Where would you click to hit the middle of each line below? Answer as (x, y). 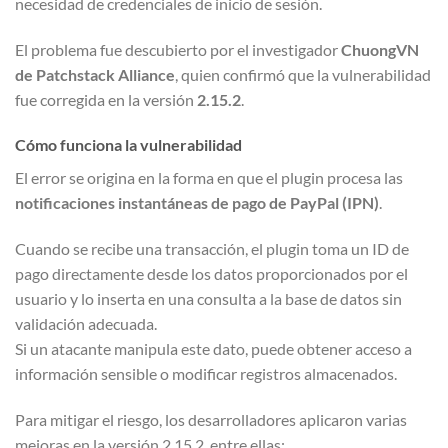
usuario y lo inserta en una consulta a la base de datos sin (208, 299)
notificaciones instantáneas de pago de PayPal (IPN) (197, 203)
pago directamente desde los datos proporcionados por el (211, 274)
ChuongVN (380, 49)
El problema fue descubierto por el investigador (178, 49)
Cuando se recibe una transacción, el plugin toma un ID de (212, 249)
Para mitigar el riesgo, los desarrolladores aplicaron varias (211, 420)
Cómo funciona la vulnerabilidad (128, 145)
